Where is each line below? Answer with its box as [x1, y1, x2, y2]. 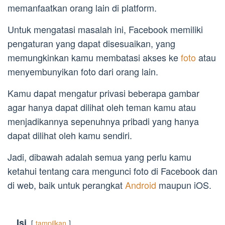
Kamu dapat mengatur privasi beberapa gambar [8, 86, 199, 100]
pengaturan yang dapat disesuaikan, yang [8, 37, 175, 50]
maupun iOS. [159, 178, 211, 192]
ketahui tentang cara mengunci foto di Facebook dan [8, 164, 217, 178]
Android [125, 178, 159, 192]
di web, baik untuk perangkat [8, 178, 125, 192]
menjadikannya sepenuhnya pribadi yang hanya [8, 115, 199, 128]
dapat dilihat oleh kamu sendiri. [8, 129, 132, 142]
